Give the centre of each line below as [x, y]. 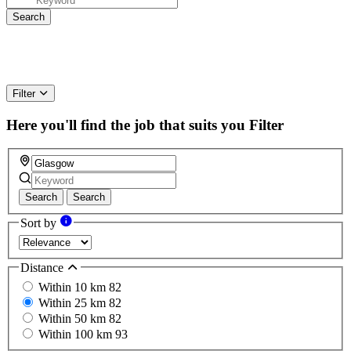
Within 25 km [74, 303]
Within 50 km [74, 319]
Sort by [40, 223]
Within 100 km [77, 335]
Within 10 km [74, 288]
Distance [43, 267]
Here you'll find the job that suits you [126, 125]
